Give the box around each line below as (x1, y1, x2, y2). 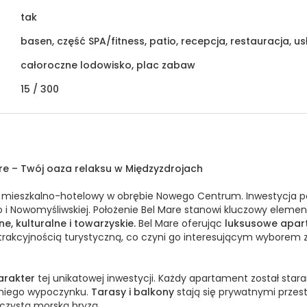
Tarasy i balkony (91, 284, 174, 299)
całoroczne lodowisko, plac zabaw (21, 58, 195, 72)
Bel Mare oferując (136, 216, 225, 230)
